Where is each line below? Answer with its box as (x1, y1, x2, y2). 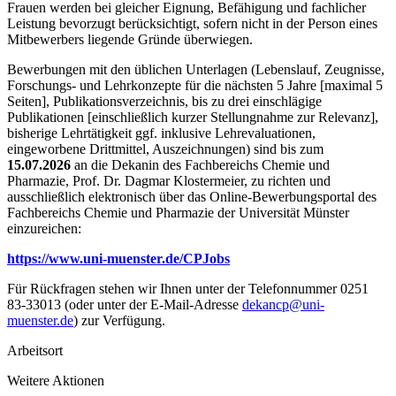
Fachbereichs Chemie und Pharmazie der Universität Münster (7, 204, 349, 220)
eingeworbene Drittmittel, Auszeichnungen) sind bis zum (7, 141, 324, 156)
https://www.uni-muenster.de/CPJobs (7, 250, 230, 266)
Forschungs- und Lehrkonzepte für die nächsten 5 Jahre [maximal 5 (7, 77, 383, 93)
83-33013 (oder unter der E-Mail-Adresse (7, 296, 242, 312)
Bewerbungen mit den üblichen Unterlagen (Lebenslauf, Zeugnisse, (7, 61, 385, 77)
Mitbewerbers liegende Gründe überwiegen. (7, 31, 253, 47)
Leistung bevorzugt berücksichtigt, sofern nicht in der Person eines (7, 15, 377, 31)
